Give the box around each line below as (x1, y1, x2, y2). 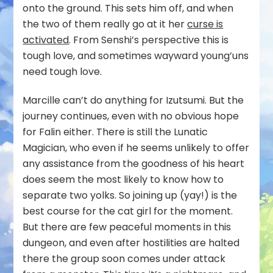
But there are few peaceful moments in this (23, 220, 232, 235)
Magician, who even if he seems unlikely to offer (23, 141, 250, 155)
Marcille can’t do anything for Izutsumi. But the (23, 93, 244, 108)
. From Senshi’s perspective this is (69, 33, 229, 48)
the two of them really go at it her (23, 17, 188, 32)
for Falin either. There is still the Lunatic (23, 125, 208, 140)
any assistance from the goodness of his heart (23, 157, 245, 171)
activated (23, 33, 69, 48)
